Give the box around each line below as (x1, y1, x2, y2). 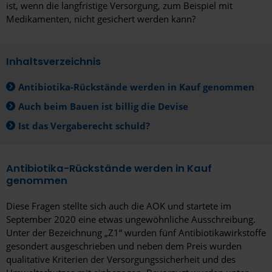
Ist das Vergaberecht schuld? (18, 120, 150, 132)
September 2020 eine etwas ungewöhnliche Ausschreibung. (6, 213, 256, 226)
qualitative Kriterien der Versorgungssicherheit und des (6, 253, 236, 266)
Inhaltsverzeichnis (6, 55, 101, 69)
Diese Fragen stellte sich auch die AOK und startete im (6, 200, 231, 212)
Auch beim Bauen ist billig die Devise (18, 100, 188, 113)
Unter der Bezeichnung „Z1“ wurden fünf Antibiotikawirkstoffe (6, 226, 266, 239)
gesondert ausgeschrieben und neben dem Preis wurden (6, 240, 242, 253)
